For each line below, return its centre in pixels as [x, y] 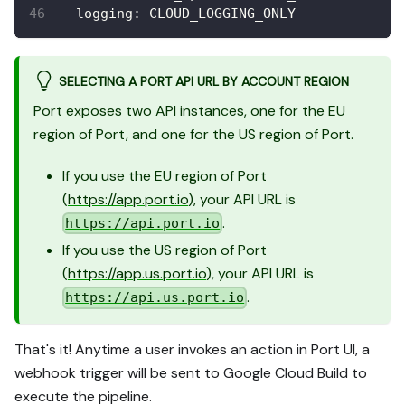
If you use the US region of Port [165, 250]
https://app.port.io [128, 199]
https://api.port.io [143, 224]
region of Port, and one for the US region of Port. [193, 134]
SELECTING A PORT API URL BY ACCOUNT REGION [203, 82]
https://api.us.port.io [155, 298]
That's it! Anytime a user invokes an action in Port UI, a [192, 350]
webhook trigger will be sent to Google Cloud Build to [191, 373]
